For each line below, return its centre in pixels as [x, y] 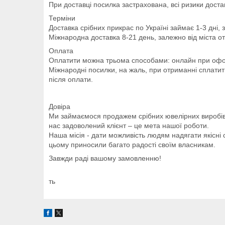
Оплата [61, 50]
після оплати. [71, 79]
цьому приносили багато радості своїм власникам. [132, 144]
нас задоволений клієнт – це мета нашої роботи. [129, 125]
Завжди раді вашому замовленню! [105, 158]
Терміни [62, 18]
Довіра [60, 106]
